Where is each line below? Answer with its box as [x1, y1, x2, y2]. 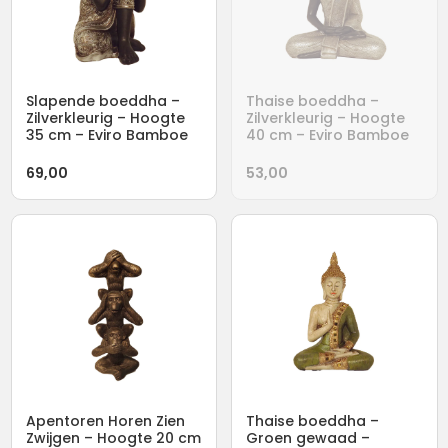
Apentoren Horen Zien [25, 410, 185, 431]
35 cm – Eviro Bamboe [25, 125, 188, 145]
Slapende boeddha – [25, 91, 180, 111]
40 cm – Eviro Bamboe [246, 125, 409, 145]
